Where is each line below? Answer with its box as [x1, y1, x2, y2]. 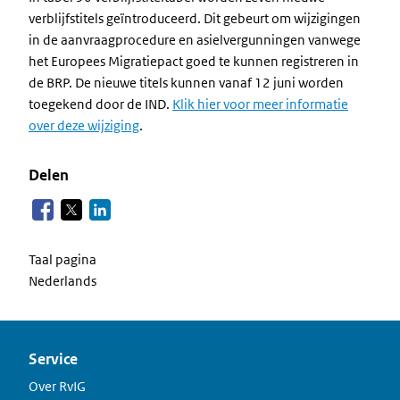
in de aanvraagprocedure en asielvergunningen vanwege [29, 31, 361, 48]
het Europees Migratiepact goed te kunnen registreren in [29, 53, 359, 70]
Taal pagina [29, 251, 96, 268]
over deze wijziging [29, 117, 139, 134]
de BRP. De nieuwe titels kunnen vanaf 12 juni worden [29, 74, 344, 91]
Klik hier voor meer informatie [172, 96, 348, 112]
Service [29, 349, 78, 369]
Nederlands [29, 272, 96, 289]
